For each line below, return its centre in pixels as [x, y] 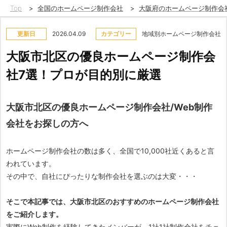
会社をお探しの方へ [47, 123]
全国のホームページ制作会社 [80, 8]
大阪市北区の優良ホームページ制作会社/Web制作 [109, 107]
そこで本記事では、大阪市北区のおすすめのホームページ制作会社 [112, 201]
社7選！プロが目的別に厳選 [84, 75]
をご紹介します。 [34, 214]
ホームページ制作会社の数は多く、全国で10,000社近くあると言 [110, 151]
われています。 [31, 163]
